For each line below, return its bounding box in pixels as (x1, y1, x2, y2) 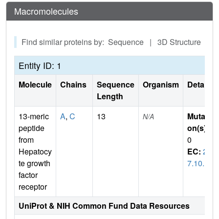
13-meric (19, 110, 49, 122)
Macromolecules (14, 4, 78, 18)
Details (187, 79, 213, 90)
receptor (19, 181, 47, 193)
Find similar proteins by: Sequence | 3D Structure (22, 36, 205, 48)
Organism (143, 79, 179, 90)
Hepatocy (19, 146, 52, 157)
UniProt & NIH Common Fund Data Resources (19, 200, 190, 212)
